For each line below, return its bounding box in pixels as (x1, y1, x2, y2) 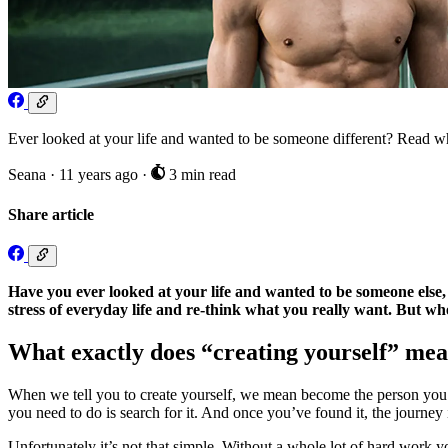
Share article (8, 205, 94, 223)
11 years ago (59, 166, 142, 184)
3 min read (164, 166, 236, 184)
